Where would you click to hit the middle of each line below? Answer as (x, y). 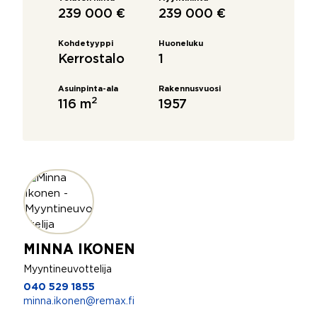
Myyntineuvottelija (68, 270)
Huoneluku (181, 44)
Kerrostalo (91, 59)
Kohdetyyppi (86, 44)
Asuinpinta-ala (88, 89)
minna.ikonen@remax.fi (79, 301)
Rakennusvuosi (190, 89)
